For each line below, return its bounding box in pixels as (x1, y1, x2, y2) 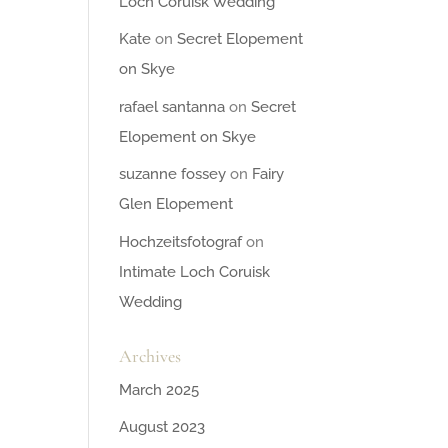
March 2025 (119, 380, 200, 399)
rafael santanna (119, 97, 226, 116)
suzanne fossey (119, 165, 227, 184)
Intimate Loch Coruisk (119, 262, 271, 281)
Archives (119, 344, 182, 367)
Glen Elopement (119, 195, 234, 214)
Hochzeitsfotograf (119, 232, 243, 251)
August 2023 (119, 418, 206, 437)
